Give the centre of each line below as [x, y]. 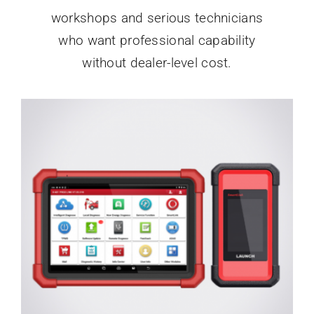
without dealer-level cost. [157, 63]
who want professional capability [157, 41]
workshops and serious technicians [157, 18]
